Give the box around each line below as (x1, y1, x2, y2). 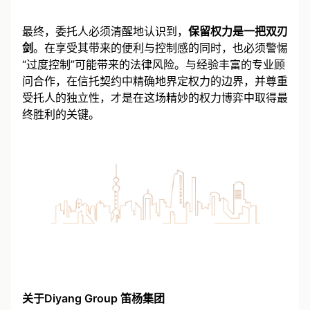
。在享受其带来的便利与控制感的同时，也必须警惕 (33, 41, 288, 55)
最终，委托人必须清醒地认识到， (22, 24, 188, 39)
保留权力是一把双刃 (188, 24, 288, 39)
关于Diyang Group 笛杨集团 (22, 291, 165, 306)
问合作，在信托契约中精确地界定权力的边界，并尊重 (22, 74, 288, 89)
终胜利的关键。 (22, 107, 100, 122)
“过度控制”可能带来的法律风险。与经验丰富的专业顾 (22, 57, 285, 72)
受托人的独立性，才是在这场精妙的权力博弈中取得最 (22, 91, 288, 105)
